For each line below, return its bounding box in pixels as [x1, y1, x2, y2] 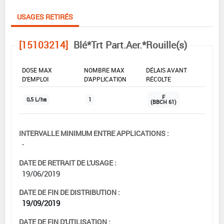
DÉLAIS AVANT [146, 65, 187, 74]
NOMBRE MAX [84, 65, 124, 74]
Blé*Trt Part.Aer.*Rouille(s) [73, 38, 187, 51]
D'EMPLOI [22, 74, 48, 83]
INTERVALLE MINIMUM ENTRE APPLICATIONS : [19, 128, 169, 138]
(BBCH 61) [150, 98, 176, 105]
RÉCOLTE [146, 74, 171, 83]
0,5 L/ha [26, 95, 46, 103]
